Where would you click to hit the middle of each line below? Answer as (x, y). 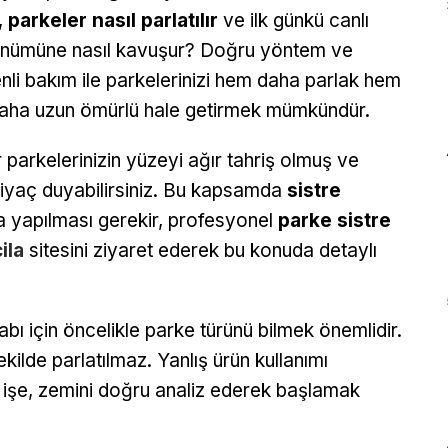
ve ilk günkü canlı (293, 20)
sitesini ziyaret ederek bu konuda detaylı (200, 250)
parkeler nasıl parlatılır (113, 20)
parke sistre (334, 220)
